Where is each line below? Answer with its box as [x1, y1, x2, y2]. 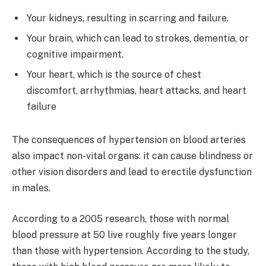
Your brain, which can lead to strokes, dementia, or [27, 33, 249, 45]
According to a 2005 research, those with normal [12, 213, 229, 224]
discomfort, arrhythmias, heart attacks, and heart [27, 85, 246, 97]
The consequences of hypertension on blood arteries [12, 134, 246, 146]
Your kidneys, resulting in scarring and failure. [27, 12, 229, 24]
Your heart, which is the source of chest [27, 69, 201, 81]
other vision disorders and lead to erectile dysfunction [12, 166, 252, 178]
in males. [12, 182, 50, 194]
